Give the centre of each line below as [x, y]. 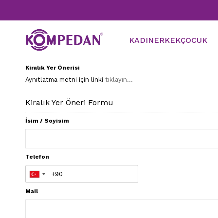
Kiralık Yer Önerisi [53, 68]
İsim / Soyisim [47, 121]
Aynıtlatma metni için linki [65, 80]
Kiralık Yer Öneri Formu [69, 102]
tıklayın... [119, 80]
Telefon [37, 157]
